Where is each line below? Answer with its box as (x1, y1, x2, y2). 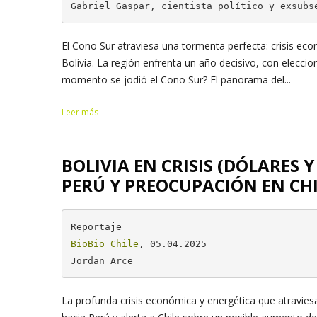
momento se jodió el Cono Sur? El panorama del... (62, 73, 291, 86)
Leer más (62, 106, 98, 119)
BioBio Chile (70, 238, 139, 249)
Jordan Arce (70, 255, 133, 266)
